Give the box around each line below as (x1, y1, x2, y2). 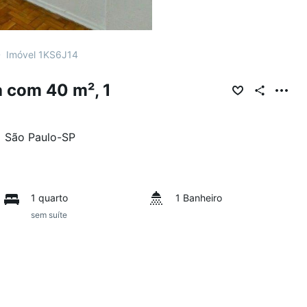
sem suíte (31, 210, 68, 220)
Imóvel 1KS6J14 (6, 49, 78, 60)
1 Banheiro (175, 192, 222, 204)
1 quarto (31, 192, 69, 204)
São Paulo (5, 130, 57, 144)
